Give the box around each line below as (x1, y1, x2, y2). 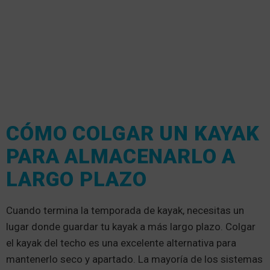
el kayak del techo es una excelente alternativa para (6, 237, 236, 250)
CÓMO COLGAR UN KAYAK (6, 121, 260, 146)
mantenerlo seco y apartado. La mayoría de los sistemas (6, 253, 263, 266)
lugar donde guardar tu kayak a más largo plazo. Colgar (6, 221, 256, 233)
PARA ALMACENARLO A (6, 144, 236, 169)
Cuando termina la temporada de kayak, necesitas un (6, 204, 244, 217)
